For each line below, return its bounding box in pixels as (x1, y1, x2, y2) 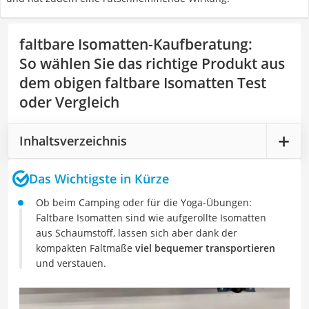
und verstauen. (36, 257, 106, 270)
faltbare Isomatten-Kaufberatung (19, 34, 248, 54)
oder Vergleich (19, 92, 119, 112)
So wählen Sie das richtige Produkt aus (19, 54, 285, 73)
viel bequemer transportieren (135, 241, 275, 255)
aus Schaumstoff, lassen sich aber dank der (36, 226, 237, 239)
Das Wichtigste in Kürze (29, 170, 169, 187)
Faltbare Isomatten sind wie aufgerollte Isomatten (36, 211, 266, 224)
